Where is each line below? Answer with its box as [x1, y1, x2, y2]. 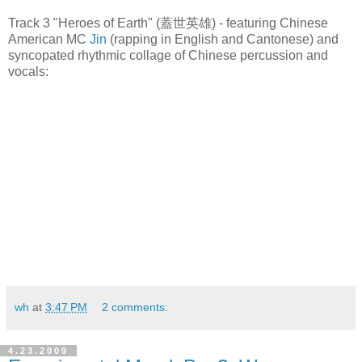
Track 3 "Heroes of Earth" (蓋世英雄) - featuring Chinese [8, 15, 328, 30]
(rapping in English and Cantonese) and [107, 32, 339, 46]
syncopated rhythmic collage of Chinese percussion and [8, 48, 328, 62]
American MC [8, 32, 90, 46]
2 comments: [102, 300, 169, 314]
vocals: [8, 64, 48, 78]
